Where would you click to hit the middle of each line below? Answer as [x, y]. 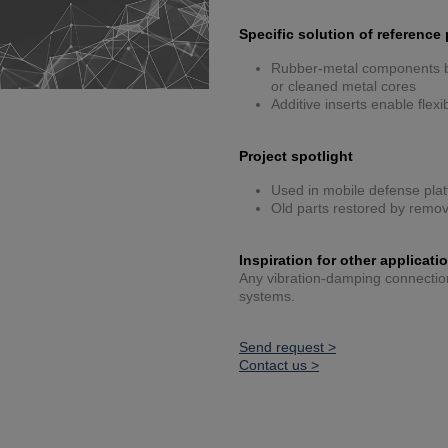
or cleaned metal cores [343, 86]
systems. [267, 296]
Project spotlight [296, 156]
